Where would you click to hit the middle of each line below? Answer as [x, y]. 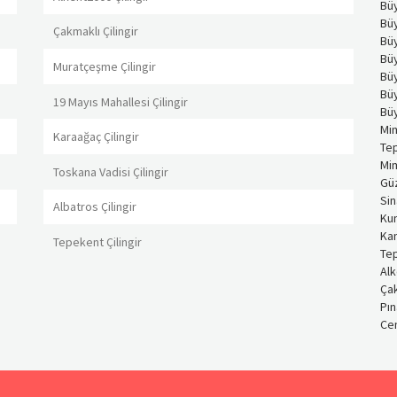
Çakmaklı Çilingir [96, 31]
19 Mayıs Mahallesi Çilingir [121, 101]
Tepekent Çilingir [98, 242]
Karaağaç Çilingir [97, 137]
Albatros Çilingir [95, 207]
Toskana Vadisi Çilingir [111, 171]
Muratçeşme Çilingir [105, 67]
